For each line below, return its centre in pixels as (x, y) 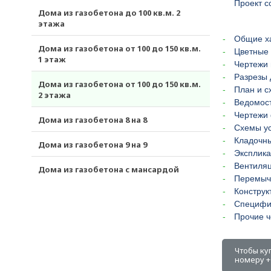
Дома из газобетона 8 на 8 (93, 120)
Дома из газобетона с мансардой (109, 169)
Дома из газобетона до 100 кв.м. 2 (109, 13)
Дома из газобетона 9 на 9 (93, 145)
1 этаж (52, 59)
